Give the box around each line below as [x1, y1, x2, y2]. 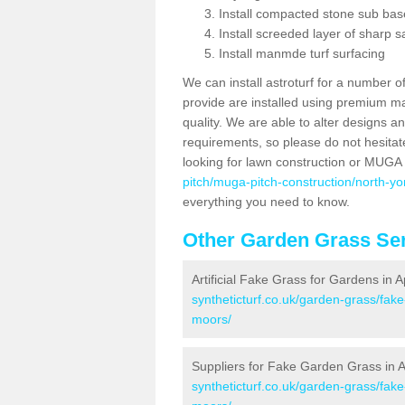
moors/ [192, 312, 231, 326]
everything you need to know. [183, 194, 353, 209]
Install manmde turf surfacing [219, 46, 385, 61]
